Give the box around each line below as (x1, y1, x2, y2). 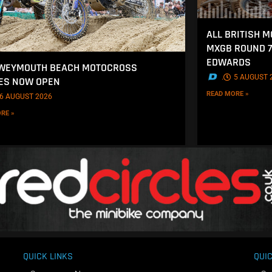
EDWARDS (206, 55, 251, 69)
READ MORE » (206, 89, 250, 98)
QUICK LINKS (22, 250, 73, 263)
